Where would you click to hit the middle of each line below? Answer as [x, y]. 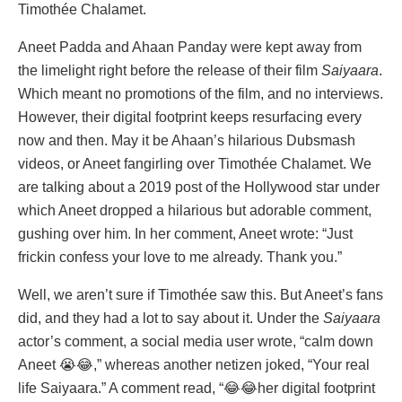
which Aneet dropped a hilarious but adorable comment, [195, 211]
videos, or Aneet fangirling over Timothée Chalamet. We [195, 164]
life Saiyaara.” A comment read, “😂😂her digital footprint [197, 389]
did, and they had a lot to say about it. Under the [170, 319]
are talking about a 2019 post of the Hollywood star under [199, 188]
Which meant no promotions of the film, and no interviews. [201, 94]
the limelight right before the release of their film [170, 71]
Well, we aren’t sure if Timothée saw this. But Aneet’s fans [201, 295]
